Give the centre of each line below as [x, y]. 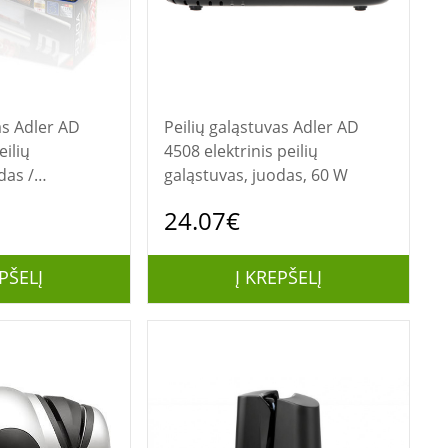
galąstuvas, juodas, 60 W [255, 175]
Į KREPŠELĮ [278, 277]
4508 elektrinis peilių [240, 151]
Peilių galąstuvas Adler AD [228, 127]
